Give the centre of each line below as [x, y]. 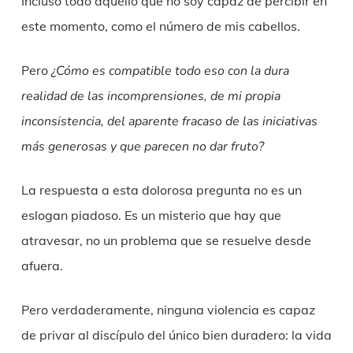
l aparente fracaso [171, 122]
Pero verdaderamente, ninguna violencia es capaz [168, 310]
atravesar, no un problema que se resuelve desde [166, 241]
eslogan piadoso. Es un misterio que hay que [151, 216]
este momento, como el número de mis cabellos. [160, 26]
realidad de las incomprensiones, [115, 97]
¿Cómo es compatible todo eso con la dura [170, 71]
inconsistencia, [64, 122]
